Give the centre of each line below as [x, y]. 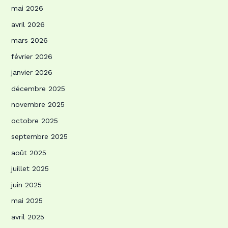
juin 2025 [26, 184]
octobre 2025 [34, 120]
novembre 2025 [38, 105]
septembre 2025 [39, 137]
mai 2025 [27, 201]
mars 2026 [29, 40]
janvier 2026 [32, 73]
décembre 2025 [38, 88]
